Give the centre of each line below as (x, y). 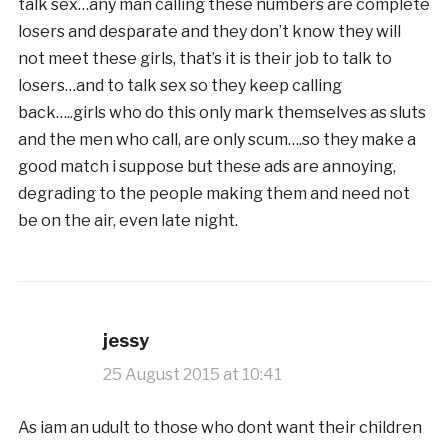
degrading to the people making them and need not (213, 193)
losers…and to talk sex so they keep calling (179, 85)
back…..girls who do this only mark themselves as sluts (221, 112)
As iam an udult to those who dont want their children (219, 427)
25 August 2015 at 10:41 (192, 374)
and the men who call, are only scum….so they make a (216, 139)
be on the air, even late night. (127, 220)
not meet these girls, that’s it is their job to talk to (204, 58)
